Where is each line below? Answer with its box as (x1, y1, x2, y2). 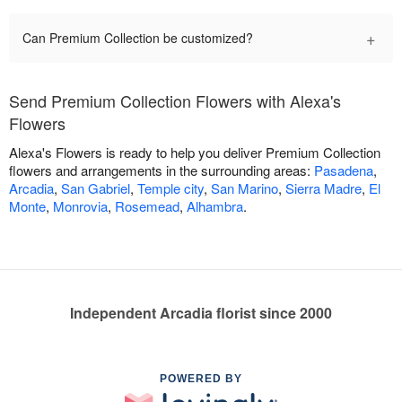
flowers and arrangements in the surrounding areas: (9, 161, 314, 180)
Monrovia (53, 197, 108, 216)
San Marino (211, 179, 278, 198)
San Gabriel (61, 179, 130, 198)
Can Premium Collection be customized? (22, 29, 253, 48)
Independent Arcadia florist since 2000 (70, 302, 332, 324)
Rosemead (115, 197, 179, 216)
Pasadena (314, 161, 373, 180)
